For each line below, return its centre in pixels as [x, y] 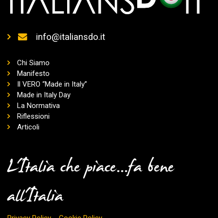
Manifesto [33, 74]
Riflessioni [33, 117]
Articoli [28, 127]
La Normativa [38, 106]
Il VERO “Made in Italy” [52, 84]
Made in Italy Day [44, 95]
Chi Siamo [33, 63]
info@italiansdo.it [71, 37]
